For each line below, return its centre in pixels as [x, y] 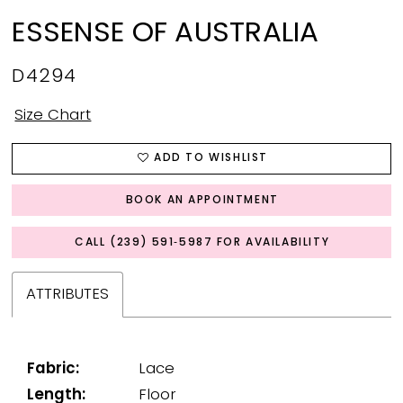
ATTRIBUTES [68, 294]
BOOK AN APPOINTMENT [202, 200]
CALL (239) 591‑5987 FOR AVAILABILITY [202, 242]
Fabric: [54, 369]
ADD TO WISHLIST [211, 159]
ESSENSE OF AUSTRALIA [166, 34]
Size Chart [53, 116]
